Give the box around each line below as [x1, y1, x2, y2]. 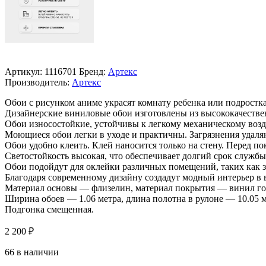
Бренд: [79, 66, 108, 77]
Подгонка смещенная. [5, 204, 94, 214]
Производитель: [5, 77, 69, 87]
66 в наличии [5, 246, 59, 257]
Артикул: [5, 66, 45, 77]
